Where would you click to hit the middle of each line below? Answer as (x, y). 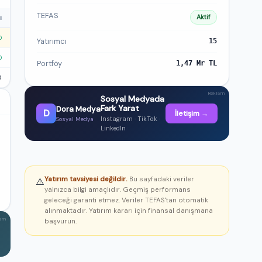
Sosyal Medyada (132, 99)
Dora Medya (78, 109)
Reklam (216, 93)
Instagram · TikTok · (130, 118)
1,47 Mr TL (196, 63)
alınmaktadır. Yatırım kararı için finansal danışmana (129, 211)
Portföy (49, 64)
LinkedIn (113, 128)
